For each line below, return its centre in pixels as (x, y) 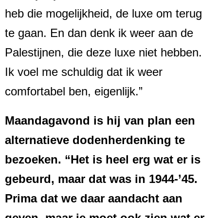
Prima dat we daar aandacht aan (94, 199)
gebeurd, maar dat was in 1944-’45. (101, 179)
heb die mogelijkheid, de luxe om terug (103, 14)
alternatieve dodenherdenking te (95, 140)
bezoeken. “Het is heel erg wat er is (103, 160)
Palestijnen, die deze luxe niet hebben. (103, 53)
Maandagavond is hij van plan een (100, 121)
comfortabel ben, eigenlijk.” (74, 91)
